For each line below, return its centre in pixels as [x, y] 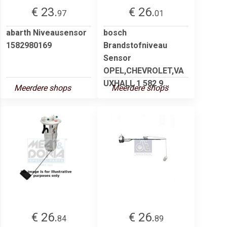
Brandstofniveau [135, 45]
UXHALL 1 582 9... [136, 83]
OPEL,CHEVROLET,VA [144, 70]
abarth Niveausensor [46, 32]
